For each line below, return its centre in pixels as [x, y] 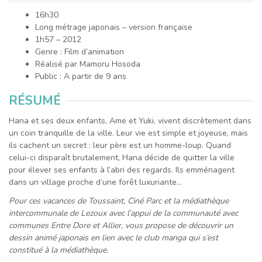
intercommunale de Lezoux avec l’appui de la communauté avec [123, 213]
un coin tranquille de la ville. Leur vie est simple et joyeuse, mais [128, 133]
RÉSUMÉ [35, 100]
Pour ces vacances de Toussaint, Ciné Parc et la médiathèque [119, 201]
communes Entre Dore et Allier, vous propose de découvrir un [121, 225]
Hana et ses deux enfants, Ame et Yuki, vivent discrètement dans [130, 121]
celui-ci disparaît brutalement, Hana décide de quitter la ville [122, 158]
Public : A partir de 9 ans [80, 77]
